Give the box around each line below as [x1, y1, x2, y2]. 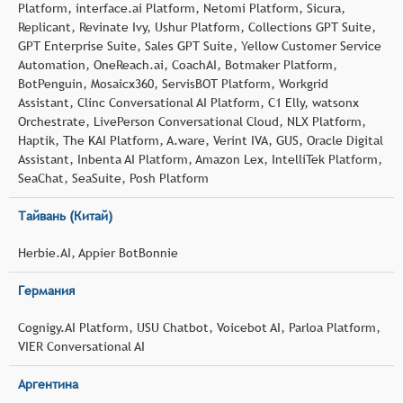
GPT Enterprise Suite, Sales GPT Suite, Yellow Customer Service [18, 38, 381, 53]
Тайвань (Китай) [18, 208, 112, 223]
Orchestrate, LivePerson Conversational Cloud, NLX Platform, [18, 113, 366, 129]
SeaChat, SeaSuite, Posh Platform [18, 170, 209, 185]
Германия [18, 282, 75, 298]
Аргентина [18, 376, 78, 391]
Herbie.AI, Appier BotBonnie [18, 245, 178, 260]
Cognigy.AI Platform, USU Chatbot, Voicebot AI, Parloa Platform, [18, 319, 381, 335]
